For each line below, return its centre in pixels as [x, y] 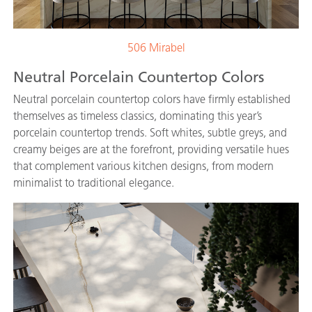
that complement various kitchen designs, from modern [143, 166]
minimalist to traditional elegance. [94, 183]
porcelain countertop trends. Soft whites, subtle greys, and [150, 133]
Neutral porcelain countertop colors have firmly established [152, 100]
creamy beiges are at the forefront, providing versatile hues [151, 150]
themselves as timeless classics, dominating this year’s [138, 116]
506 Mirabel [156, 48]
